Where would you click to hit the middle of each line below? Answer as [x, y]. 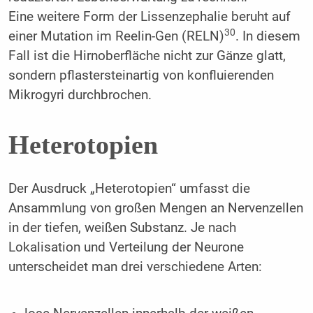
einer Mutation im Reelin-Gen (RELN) [116, 36]
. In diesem [268, 36]
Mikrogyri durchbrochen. [80, 95]
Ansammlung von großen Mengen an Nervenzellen [155, 209]
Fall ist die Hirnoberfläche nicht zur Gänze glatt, [147, 56]
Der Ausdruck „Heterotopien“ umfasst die [129, 189]
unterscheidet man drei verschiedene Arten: [135, 267]
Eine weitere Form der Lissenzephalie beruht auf [149, 16]
